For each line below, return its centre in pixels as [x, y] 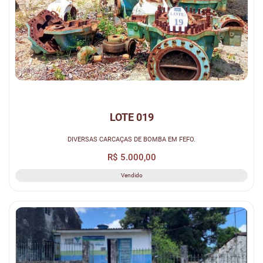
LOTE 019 [131, 117]
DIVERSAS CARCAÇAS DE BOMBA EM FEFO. [131, 139]
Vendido [131, 176]
